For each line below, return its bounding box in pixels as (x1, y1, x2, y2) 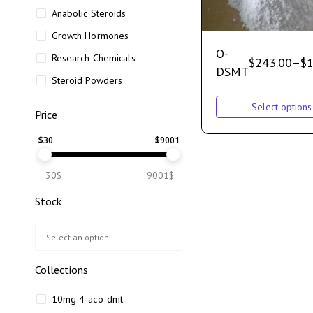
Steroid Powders (51, 74, 123, 87)
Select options (251, 101, 312, 114)
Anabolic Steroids (51, 7, 126, 20)
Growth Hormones (51, 29, 129, 42)
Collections (35, 263, 88, 277)
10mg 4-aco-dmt (51, 293, 124, 305)
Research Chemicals (51, 52, 136, 64)
